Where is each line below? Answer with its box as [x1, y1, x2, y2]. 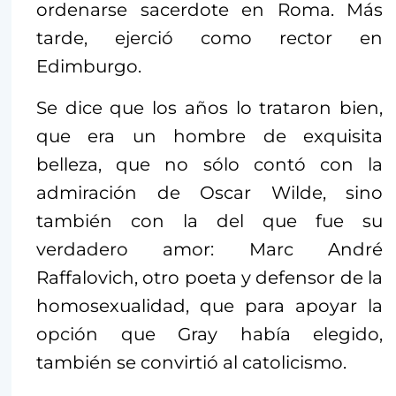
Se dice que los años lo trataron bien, [36, 97, 383, 119]
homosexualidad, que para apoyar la [36, 295, 383, 317]
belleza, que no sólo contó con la [36, 154, 383, 176]
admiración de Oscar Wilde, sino [36, 182, 383, 204]
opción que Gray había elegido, [36, 324, 383, 346]
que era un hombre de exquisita [36, 126, 383, 148]
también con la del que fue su [36, 210, 383, 232]
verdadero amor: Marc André [36, 239, 383, 261]
